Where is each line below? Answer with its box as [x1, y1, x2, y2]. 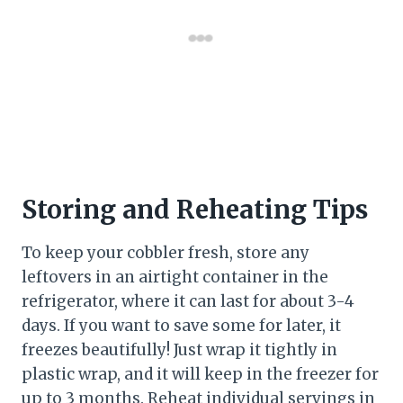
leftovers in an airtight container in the [22, 267, 328, 288]
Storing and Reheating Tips [22, 193, 368, 227]
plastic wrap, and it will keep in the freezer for [22, 364, 379, 385]
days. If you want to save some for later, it [22, 316, 341, 336]
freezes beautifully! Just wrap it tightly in [22, 340, 337, 361]
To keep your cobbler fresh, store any [22, 243, 309, 264]
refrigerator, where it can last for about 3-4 [22, 291, 354, 312]
